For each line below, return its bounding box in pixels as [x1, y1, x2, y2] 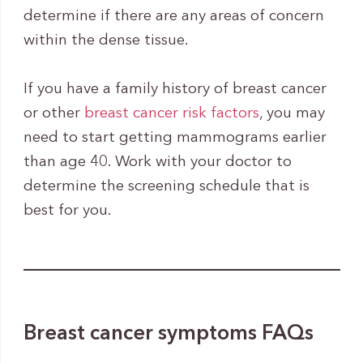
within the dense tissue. [23, 32, 189, 49]
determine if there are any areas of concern [23, 8, 324, 24]
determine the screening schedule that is [23, 178, 310, 194]
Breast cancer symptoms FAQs [23, 323, 314, 344]
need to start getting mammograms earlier [23, 130, 327, 146]
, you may [258, 105, 325, 122]
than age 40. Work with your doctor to [23, 154, 292, 170]
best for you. [23, 203, 112, 219]
